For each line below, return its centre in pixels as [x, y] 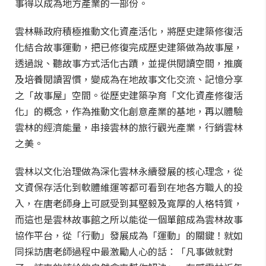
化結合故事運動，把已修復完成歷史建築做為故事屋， [129, 47]
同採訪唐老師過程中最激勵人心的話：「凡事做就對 [124, 251]
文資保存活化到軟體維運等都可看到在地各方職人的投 [129, 187]
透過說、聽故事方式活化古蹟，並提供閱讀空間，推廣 [129, 63]
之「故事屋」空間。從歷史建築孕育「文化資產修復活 [129, 95]
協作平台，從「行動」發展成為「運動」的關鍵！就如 [129, 235]
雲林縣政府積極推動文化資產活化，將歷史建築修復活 [129, 31]
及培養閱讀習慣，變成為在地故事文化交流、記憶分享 [129, 79]
